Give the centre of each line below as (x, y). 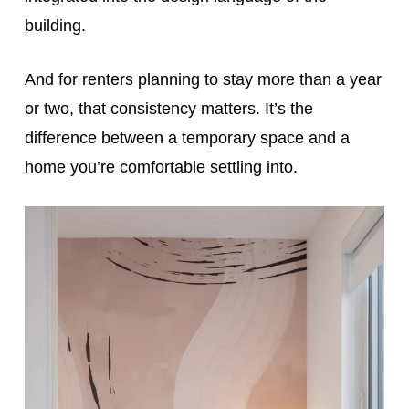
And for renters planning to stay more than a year (203, 79)
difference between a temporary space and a (187, 137)
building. (55, 25)
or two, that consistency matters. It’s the (168, 108)
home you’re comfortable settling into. (161, 167)
